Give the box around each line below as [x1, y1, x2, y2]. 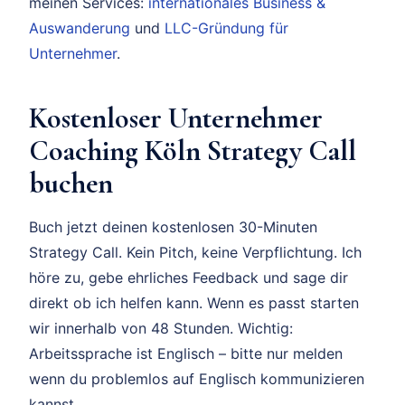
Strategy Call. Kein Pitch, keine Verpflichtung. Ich [29, 243, 362, 262]
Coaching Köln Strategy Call [29, 133, 356, 169]
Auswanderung [29, 19, 130, 38]
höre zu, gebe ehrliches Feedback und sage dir [29, 268, 348, 287]
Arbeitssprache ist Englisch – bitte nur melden [29, 344, 343, 363]
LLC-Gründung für [165, 19, 288, 38]
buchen [29, 165, 113, 202]
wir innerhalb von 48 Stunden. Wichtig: [29, 319, 293, 338]
